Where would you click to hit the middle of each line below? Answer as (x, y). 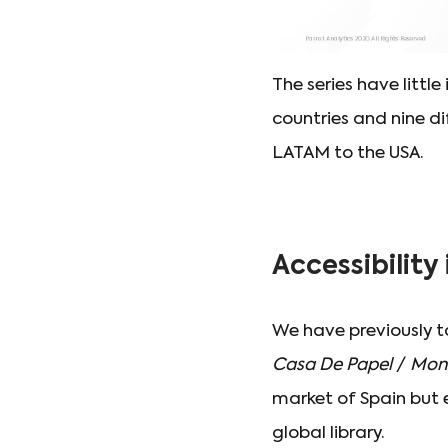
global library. (328, 433)
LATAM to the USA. (348, 153)
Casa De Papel (332, 365)
